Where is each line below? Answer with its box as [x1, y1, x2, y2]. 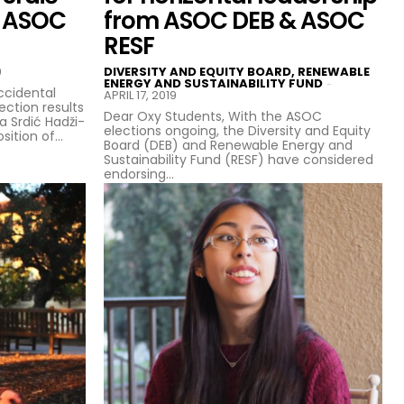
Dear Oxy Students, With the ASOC [104, 106, 228, 125]
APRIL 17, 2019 [104, 86, 177, 104]
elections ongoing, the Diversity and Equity [104, 121, 371, 140]
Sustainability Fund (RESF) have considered [104, 150, 373, 169]
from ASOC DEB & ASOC [104, 4, 364, 37]
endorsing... [104, 164, 174, 183]
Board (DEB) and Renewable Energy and [104, 135, 353, 154]
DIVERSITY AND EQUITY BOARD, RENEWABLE [104, 62, 370, 80]
